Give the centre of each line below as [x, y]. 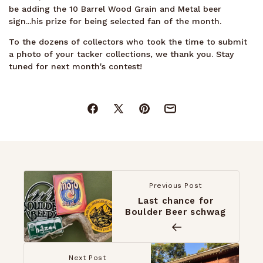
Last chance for [176, 201]
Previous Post [176, 185]
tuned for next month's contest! [75, 66]
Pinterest [156, 114]
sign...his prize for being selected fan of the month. [117, 21]
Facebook [105, 114]
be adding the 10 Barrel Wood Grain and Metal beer [115, 9]
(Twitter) [129, 126]
